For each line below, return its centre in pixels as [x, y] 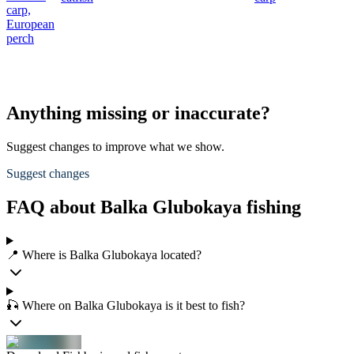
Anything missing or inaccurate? [138, 113]
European [30, 24]
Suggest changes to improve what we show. [115, 147]
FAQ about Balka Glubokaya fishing [154, 207]
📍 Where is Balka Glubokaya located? [104, 255]
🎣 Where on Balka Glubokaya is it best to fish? [126, 305]
